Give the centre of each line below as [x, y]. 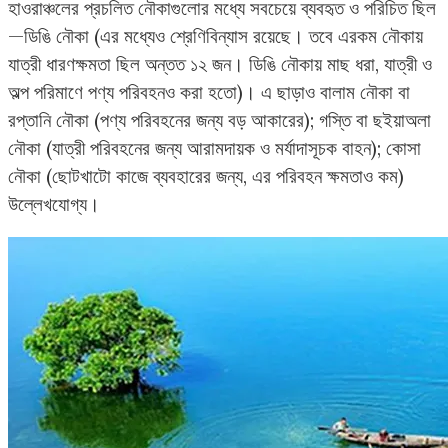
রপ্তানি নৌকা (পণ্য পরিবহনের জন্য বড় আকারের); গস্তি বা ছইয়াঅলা [219, 120]
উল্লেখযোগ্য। [54, 204]
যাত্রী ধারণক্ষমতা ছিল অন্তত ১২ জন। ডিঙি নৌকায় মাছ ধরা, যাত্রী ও [220, 64]
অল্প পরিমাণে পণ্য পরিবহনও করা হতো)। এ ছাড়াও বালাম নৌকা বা [209, 92]
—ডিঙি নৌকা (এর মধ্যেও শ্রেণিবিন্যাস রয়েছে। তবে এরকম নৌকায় [215, 36]
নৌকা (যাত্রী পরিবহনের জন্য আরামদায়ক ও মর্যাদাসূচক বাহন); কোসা [214, 148]
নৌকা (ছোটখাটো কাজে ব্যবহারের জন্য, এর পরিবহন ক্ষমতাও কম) [206, 176]
